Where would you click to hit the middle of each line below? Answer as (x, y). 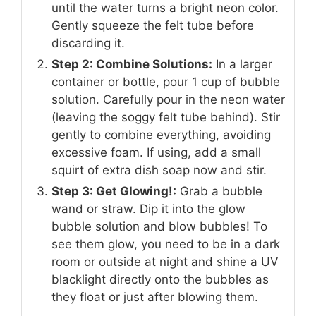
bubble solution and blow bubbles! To (159, 226)
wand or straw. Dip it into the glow (148, 208)
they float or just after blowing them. (155, 297)
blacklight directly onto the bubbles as (160, 279)
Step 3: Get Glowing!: (114, 191)
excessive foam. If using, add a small (156, 152)
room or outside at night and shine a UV (165, 261)
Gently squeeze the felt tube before (153, 25)
